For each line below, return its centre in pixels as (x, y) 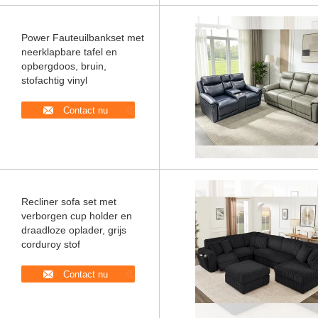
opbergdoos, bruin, (64, 66)
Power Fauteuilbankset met (83, 38)
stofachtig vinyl (54, 80)
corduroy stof (51, 244)
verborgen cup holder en (77, 216)
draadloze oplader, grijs (74, 230)
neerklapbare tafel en (69, 52)
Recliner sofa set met (69, 202)
